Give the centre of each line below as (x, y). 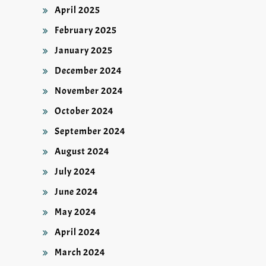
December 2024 (88, 71)
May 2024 (76, 212)
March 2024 (80, 253)
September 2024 (90, 132)
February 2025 (86, 31)
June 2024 (77, 192)
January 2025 (84, 51)
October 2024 (84, 111)
